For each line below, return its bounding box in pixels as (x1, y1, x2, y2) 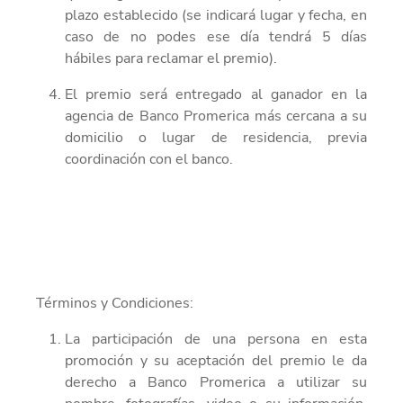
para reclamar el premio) (112, 48, 273, 68)
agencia (65, 105, 113, 126)
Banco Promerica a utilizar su (148, 372, 368, 392)
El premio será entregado (65, 84, 243, 104)
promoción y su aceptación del (65, 350, 273, 371)
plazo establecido (65, 4, 178, 25)
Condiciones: (112, 292, 193, 313)
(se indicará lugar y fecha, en (177, 4, 368, 25)
